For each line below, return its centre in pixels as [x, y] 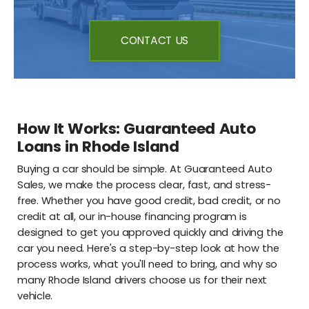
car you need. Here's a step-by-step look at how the [148, 248]
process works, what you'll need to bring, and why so [148, 264]
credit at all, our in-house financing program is [132, 216]
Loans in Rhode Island [98, 146]
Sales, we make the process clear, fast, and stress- [144, 185]
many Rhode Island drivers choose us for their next [142, 280]
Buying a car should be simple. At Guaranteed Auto [145, 169]
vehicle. [35, 296]
